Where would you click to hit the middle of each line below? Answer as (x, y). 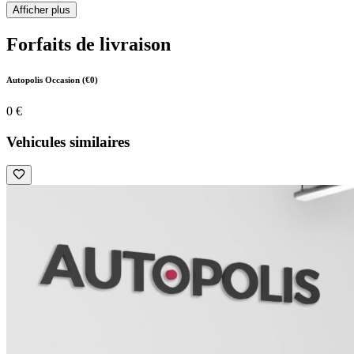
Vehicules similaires (68, 141)
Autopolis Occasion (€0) (52, 79)
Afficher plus (41, 10)
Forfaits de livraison (88, 44)
